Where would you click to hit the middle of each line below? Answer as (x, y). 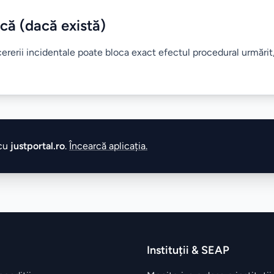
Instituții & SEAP (188, 250)
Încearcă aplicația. (108, 146)
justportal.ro (38, 146)
